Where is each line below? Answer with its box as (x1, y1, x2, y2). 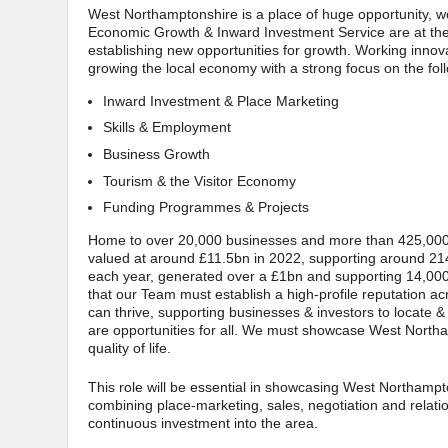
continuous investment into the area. (88, 414, 318, 431)
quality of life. (88, 339, 171, 356)
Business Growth (103, 145, 210, 162)
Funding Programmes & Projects (103, 199, 309, 216)
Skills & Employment (103, 119, 231, 136)
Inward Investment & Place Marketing (103, 92, 339, 109)
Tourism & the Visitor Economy (103, 172, 296, 189)
